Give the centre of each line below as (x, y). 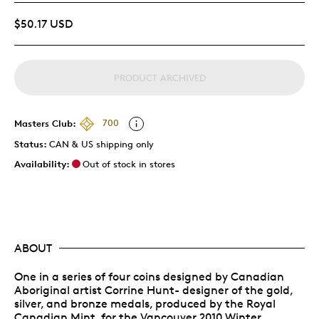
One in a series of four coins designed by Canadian (149, 276)
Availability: (42, 163)
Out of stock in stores (129, 163)
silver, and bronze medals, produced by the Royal (145, 303)
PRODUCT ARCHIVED (159, 77)
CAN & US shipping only (101, 143)
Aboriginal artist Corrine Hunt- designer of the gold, (153, 290)
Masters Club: (45, 123)
